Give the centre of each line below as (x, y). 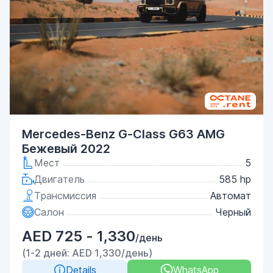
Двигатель (59, 179)
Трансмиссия (65, 196)
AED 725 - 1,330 (79, 236)
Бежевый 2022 (66, 149)
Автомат (231, 196)
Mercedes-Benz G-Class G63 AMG (123, 134)
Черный (233, 212)
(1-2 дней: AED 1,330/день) (87, 253)
